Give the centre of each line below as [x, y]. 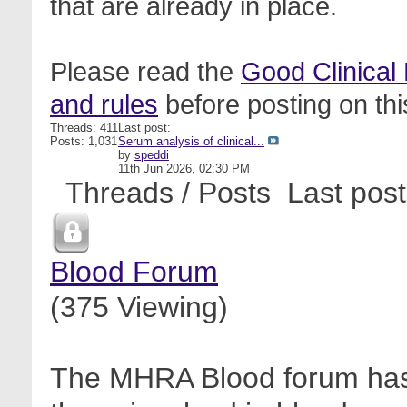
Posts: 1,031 [84, 141]
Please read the [145, 71]
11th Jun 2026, [159, 169]
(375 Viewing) [139, 307]
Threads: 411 [84, 128]
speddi [152, 155]
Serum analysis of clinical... [191, 141]
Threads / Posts [172, 193]
